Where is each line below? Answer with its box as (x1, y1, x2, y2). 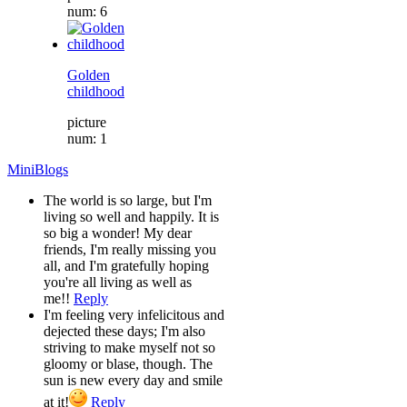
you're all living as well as (44, 273, 192, 290)
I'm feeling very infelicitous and (44, 306, 224, 323)
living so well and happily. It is (44, 208, 219, 224)
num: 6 (67, 3, 107, 19)
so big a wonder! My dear (44, 224, 192, 241)
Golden (67, 66, 110, 83)
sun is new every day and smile (44, 372, 223, 388)
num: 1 (67, 130, 107, 146)
